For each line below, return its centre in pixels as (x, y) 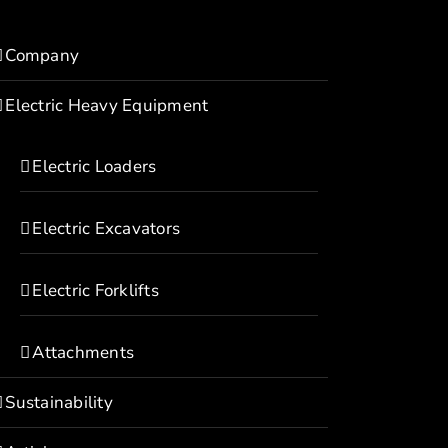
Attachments (83, 352)
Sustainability (59, 402)
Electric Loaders (94, 166)
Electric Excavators (106, 228)
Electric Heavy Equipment (107, 105)
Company (42, 55)
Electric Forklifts (95, 290)
